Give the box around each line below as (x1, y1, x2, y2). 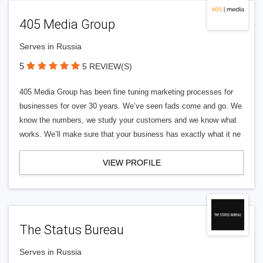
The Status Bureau (19, 222, 124, 237)
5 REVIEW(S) (82, 62, 132, 71)
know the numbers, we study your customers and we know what (19, 116, 237, 124)
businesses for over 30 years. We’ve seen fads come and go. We (19, 102, 242, 110)
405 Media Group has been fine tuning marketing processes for (19, 87, 233, 96)
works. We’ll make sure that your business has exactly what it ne (19, 130, 241, 139)
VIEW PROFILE (102, 158, 161, 167)
